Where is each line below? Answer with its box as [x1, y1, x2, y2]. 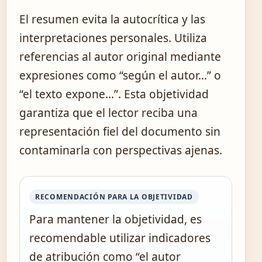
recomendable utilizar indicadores [29, 230, 211, 246]
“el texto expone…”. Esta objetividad [19, 87, 209, 102]
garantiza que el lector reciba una [19, 105, 198, 121]
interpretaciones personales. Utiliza [19, 30, 207, 46]
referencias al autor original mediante [19, 49, 221, 65]
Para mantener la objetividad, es [29, 212, 202, 227]
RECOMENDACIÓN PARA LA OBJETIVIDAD [35, 192, 193, 202]
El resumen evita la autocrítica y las [19, 12, 205, 27]
